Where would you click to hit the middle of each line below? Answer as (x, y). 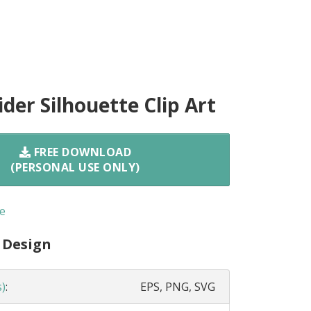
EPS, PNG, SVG (177, 287)
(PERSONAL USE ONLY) (75, 167)
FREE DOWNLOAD (81, 152)
